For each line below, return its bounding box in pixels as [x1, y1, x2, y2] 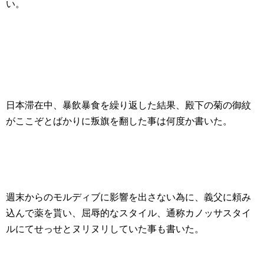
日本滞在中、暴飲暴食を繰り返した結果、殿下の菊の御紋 [6, 100, 251, 111]
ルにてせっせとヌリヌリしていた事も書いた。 [6, 224, 204, 235]
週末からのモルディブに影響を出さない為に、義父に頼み [6, 192, 251, 203]
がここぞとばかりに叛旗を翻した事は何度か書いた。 [6, 116, 232, 127]
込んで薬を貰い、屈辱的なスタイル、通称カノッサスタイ [6, 208, 251, 219]
